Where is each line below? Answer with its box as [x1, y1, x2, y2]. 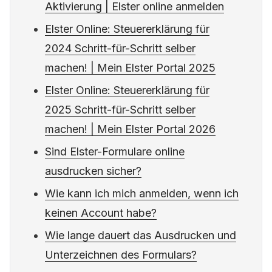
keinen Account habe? [45, 206, 157, 220]
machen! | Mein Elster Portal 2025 [45, 61, 216, 75]
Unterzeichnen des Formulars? [45, 248, 197, 262]
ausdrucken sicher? [45, 165, 142, 178]
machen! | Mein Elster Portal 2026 [45, 123, 216, 136]
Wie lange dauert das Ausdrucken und [45, 229, 237, 242]
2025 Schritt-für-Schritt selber [45, 103, 196, 117]
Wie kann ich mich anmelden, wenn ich [45, 187, 239, 200]
